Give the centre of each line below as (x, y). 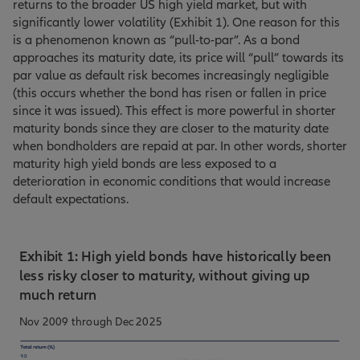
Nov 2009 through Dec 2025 (91, 322)
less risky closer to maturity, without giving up (165, 276)
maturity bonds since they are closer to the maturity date (171, 129)
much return (58, 295)
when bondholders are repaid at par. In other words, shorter (180, 146)
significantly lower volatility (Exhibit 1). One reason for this (176, 22)
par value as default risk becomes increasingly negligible (171, 76)
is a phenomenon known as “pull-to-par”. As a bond (156, 40)
